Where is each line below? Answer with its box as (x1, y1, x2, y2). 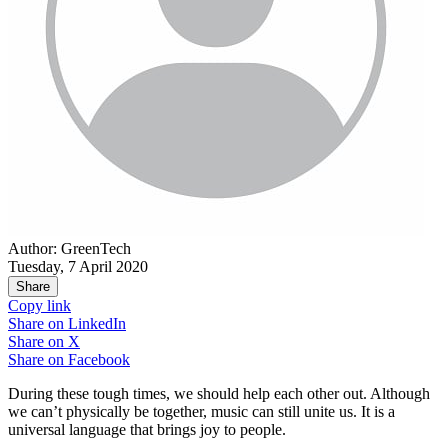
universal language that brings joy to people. (8, 420, 286, 438)
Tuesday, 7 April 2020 (8, 257, 148, 275)
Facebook (68, 350, 130, 368)
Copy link (8, 296, 71, 314)
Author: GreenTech (8, 239, 131, 257)
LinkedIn (68, 314, 126, 332)
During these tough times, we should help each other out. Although (8, 384, 430, 402)
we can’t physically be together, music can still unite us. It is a (8, 402, 395, 420)
